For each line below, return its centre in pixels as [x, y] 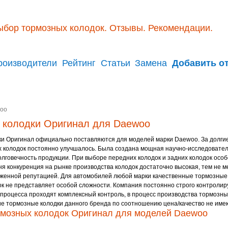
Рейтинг [79, 63]
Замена [151, 63]
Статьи [115, 63]
